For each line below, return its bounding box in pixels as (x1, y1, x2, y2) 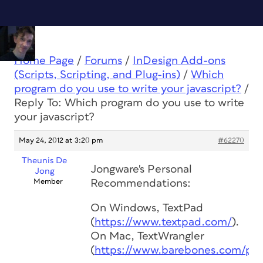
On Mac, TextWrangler (90, 231, 204, 242)
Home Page (14, 55, 74, 66)
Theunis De (22, 156, 67, 165)
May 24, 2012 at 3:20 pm (19, 137, 103, 144)
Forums (85, 55, 122, 66)
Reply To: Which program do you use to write (14, 97, 244, 109)
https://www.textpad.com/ (95, 217, 232, 228)
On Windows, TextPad (90, 203, 203, 214)
